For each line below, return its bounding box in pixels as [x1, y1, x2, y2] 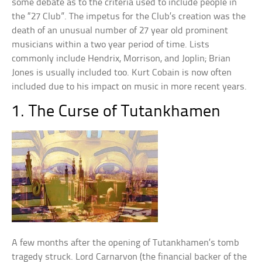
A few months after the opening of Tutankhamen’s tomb [12, 238, 240, 248]
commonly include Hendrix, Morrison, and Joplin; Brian [12, 54, 231, 64]
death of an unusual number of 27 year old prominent [12, 26, 229, 36]
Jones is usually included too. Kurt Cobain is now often [12, 68, 232, 78]
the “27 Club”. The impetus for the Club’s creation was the [12, 12, 246, 22]
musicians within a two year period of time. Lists [12, 40, 210, 50]
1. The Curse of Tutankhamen [12, 104, 221, 120]
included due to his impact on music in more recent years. [12, 82, 247, 92]
